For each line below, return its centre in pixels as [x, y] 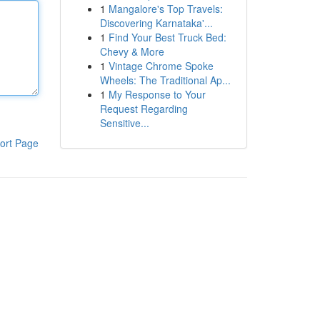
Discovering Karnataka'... [156, 23]
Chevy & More [132, 51]
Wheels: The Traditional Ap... [165, 80]
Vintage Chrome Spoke [161, 66]
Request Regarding [144, 109]
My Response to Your [157, 94]
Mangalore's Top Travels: [165, 9]
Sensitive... [124, 123]
